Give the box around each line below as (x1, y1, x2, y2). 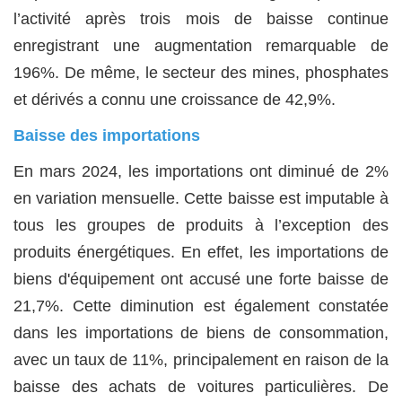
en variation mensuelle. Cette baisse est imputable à (13, 189, 389, 208)
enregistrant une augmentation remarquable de (13, 37, 389, 56)
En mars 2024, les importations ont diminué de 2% (13, 162, 389, 181)
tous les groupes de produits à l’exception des (13, 216, 389, 235)
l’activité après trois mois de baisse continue (13, 10, 389, 29)
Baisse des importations (13, 127, 200, 145)
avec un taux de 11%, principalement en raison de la (13, 351, 389, 370)
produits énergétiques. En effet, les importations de (13, 243, 389, 262)
